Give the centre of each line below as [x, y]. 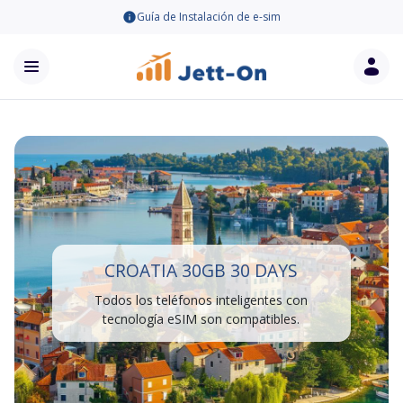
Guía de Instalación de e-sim [209, 17]
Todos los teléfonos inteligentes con [201, 300]
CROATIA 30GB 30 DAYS [201, 270]
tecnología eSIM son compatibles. [201, 319]
